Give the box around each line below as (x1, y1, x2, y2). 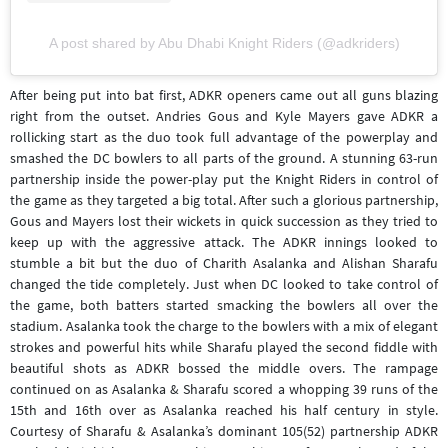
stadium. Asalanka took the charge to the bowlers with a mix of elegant (10, 316, 438, 335)
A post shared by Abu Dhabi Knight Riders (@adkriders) (48, 34, 400, 51)
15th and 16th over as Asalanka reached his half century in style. (10, 400, 438, 419)
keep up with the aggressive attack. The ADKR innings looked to (10, 232, 438, 251)
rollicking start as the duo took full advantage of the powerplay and (10, 127, 438, 146)
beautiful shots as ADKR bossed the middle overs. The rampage (10, 358, 438, 377)
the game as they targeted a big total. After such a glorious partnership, (10, 190, 438, 209)
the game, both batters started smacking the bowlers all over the (10, 295, 438, 314)
